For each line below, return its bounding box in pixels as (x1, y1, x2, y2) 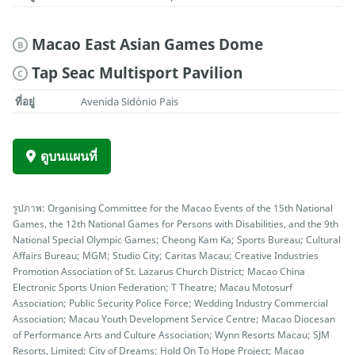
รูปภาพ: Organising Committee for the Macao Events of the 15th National (13, 201, 333, 215)
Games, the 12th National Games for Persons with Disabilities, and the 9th (13, 217, 338, 231)
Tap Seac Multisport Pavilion (32, 63, 243, 83)
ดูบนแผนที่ (40, 147, 97, 166)
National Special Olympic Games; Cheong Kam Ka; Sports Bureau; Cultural (13, 233, 341, 246)
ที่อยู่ (15, 94, 36, 109)
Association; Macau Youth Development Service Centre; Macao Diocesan (13, 312, 335, 326)
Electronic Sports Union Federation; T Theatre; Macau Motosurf (13, 281, 292, 294)
